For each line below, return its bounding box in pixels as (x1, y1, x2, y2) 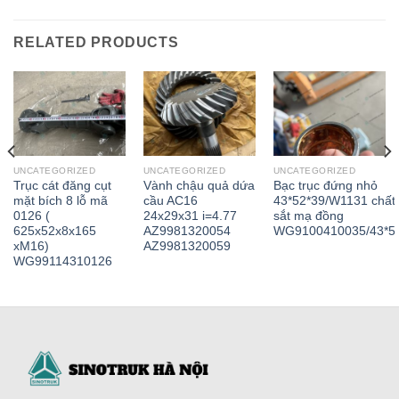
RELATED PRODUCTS (13, 35, 179, 51)
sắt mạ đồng (273, 209, 344, 224)
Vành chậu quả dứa (142, 179, 255, 193)
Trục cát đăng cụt (12, 179, 111, 193)
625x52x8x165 (12, 224, 96, 239)
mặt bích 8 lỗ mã (12, 194, 108, 208)
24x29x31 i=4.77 (142, 209, 237, 224)
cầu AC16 (142, 194, 198, 208)
